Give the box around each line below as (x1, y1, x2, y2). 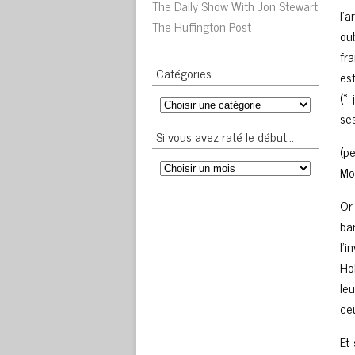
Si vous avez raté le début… (156, 126, 294, 147)
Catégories (156, 63, 212, 83)
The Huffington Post (152, 16, 251, 36)
